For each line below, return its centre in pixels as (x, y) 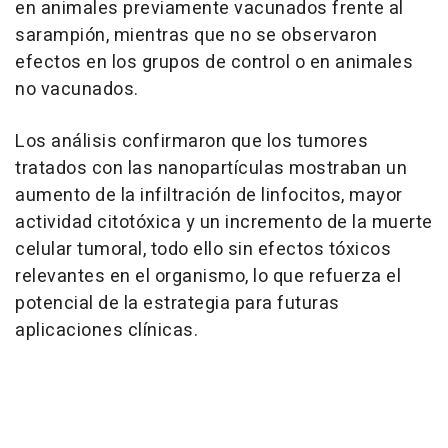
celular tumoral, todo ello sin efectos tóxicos (203, 250)
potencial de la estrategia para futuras (177, 304)
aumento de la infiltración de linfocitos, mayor (209, 196)
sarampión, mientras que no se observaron (196, 36)
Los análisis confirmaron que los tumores (191, 142)
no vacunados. (77, 90)
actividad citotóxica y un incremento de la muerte (224, 223)
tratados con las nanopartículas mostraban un (211, 169)
